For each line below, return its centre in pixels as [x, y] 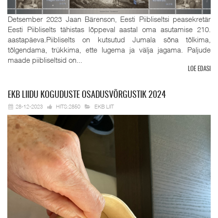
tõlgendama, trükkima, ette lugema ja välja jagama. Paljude [109, 49]
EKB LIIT [104, 106]
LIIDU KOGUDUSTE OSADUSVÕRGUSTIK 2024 [93, 95]
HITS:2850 [67, 106]
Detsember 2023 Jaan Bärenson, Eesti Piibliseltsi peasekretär [109, 19]
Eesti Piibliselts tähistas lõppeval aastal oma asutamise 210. [109, 29]
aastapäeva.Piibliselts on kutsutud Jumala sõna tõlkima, [109, 39]
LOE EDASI [199, 69]
